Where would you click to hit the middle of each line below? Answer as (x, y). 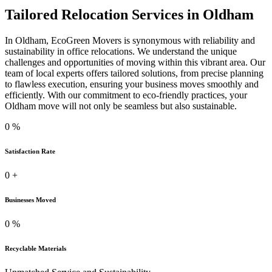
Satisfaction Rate (30, 151)
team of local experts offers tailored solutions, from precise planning (134, 73)
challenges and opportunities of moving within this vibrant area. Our (135, 63)
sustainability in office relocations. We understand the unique (121, 52)
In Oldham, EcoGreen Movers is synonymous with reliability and (130, 41)
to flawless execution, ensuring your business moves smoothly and (132, 84)
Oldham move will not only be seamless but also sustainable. (121, 106)
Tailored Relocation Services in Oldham (129, 15)
